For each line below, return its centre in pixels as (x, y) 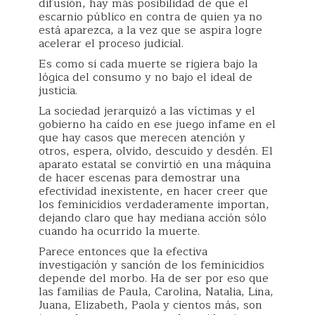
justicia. (58, 91)
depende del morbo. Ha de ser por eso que (154, 278)
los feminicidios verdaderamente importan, (154, 205)
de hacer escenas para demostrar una (139, 178)
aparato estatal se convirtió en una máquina (155, 165)
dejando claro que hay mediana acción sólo (153, 218)
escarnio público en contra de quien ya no (150, 17)
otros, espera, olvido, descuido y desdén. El (156, 151)
